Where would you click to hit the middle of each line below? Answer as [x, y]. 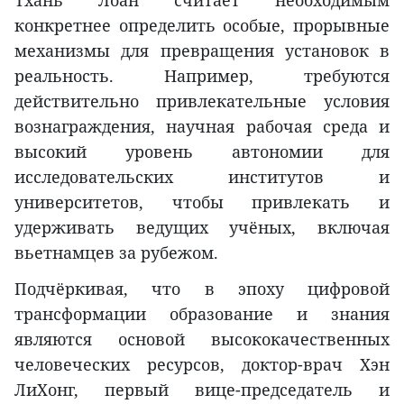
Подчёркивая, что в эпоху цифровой [202, 288]
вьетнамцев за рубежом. [116, 252]
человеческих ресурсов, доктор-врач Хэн [202, 364]
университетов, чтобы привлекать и [202, 202]
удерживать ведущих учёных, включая [202, 227]
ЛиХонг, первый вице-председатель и [202, 389]
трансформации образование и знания [202, 313]
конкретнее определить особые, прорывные [202, 25]
